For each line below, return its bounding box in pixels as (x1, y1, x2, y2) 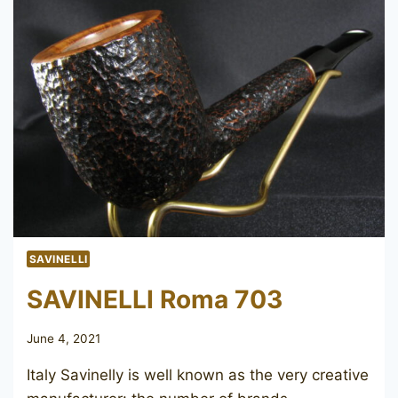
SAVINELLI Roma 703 (27, 283, 283, 314)
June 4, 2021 (27, 331, 100, 346)
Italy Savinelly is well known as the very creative (27, 366, 369, 385)
